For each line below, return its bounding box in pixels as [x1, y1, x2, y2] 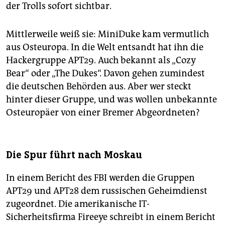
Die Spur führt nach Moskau [6, 149, 142, 162]
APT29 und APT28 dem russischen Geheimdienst [6, 185, 207, 197]
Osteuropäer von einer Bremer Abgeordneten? [6, 107, 200, 119]
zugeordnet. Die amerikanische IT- [6, 198, 150, 210]
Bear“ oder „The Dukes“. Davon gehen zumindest [6, 68, 205, 79]
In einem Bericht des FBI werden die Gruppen [6, 172, 195, 184]
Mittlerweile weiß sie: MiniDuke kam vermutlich [6, 29, 209, 40]
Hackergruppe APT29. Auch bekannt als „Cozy [6, 55, 196, 66]
